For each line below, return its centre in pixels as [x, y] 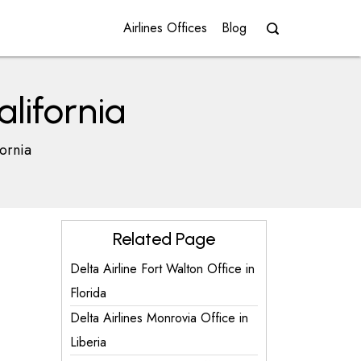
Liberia [88, 342]
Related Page [164, 239]
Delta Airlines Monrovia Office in [159, 318]
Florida [88, 293]
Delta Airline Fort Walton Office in [162, 269]
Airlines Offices [165, 28]
